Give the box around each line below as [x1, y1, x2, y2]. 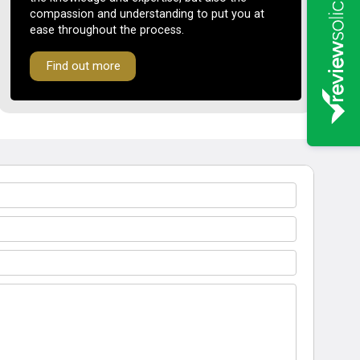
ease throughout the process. [30, 23, 185, 38]
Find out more [45, 59, 121, 74]
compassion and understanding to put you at [30, 7, 265, 22]
